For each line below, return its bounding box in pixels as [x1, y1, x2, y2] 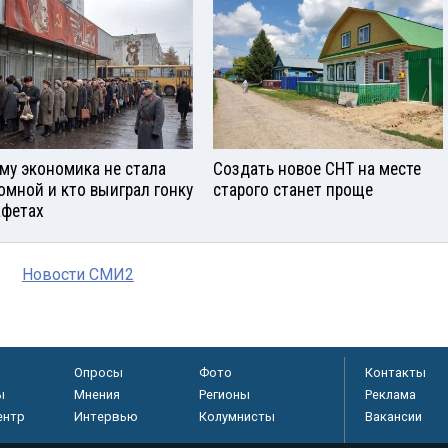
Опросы [73, 364, 123, 380]
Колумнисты [198, 408, 275, 424]
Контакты [365, 364, 426, 380]
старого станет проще [213, 179, 373, 200]
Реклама [365, 386, 416, 402]
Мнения [73, 386, 120, 402]
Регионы [198, 386, 250, 402]
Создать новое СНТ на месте [213, 158, 421, 179]
